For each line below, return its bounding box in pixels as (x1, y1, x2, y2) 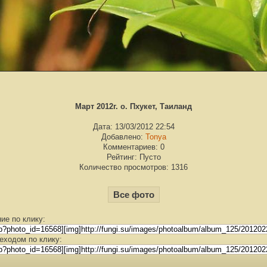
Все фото (110, 189, 157, 200)
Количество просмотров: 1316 (79, 162, 188, 172)
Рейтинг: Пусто (106, 152, 161, 162)
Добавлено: (101, 132, 145, 141)
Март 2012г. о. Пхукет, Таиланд (75, 101, 192, 111)
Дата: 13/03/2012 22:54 (92, 122, 175, 131)
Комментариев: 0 (103, 142, 164, 151)
